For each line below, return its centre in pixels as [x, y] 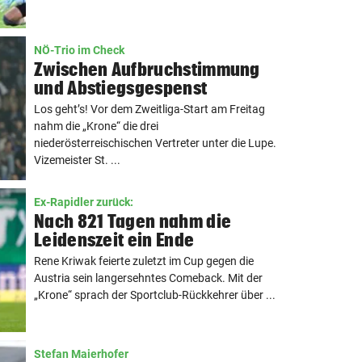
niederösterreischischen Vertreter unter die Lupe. [155, 143]
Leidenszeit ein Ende [114, 240]
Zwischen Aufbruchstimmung [147, 69]
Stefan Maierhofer [81, 354]
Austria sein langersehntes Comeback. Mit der [148, 278]
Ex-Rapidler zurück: [84, 202]
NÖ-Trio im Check [79, 50]
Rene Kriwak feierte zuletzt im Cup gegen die [144, 261]
